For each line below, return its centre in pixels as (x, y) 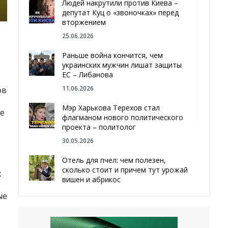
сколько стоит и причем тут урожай (125, 170)
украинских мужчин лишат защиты (122, 65)
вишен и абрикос (92, 179)
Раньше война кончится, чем (113, 55)
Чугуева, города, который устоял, (121, 222)
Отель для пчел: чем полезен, (114, 160)
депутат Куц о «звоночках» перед (121, 12)
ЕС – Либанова (88, 75)
